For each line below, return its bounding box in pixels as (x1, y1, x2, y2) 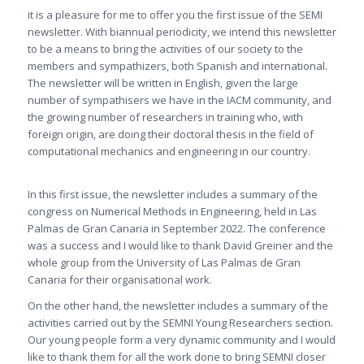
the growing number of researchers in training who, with (27, 109, 303, 124)
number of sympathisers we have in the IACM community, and (27, 92, 331, 107)
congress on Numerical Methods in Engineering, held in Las (27, 203, 317, 219)
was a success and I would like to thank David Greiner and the (27, 237, 333, 253)
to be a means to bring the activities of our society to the (27, 41, 303, 56)
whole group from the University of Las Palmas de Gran (27, 254, 301, 270)
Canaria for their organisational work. (27, 271, 212, 287)
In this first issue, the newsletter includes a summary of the (27, 186, 318, 201)
